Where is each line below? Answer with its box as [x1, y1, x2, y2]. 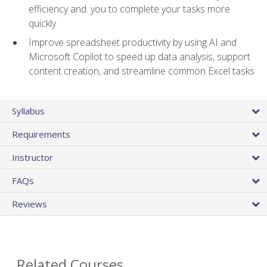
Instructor [12, 151, 53, 164]
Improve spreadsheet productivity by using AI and [29, 36, 237, 49]
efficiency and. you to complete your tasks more [29, 2, 230, 15]
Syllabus [12, 105, 45, 117]
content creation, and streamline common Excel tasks [29, 64, 254, 78]
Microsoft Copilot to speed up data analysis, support [29, 50, 250, 64]
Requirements [12, 128, 70, 141]
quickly [29, 16, 56, 30]
